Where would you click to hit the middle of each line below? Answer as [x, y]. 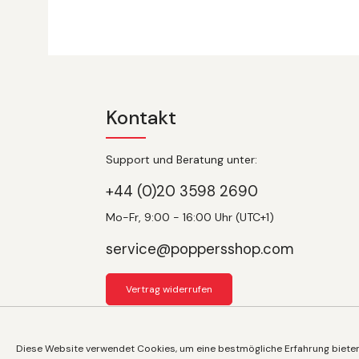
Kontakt [141, 117]
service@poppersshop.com [200, 249]
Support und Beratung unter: [182, 159]
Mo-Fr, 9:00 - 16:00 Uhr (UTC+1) [190, 217]
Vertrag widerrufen [169, 289]
